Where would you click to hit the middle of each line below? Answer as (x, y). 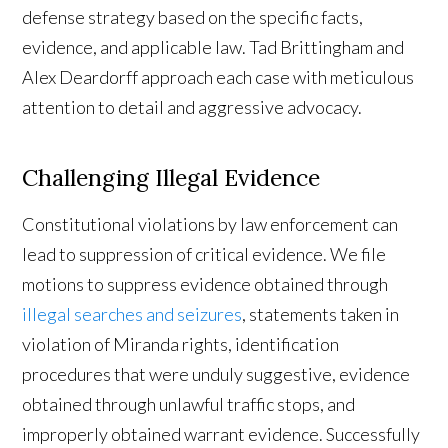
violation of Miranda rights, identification (181, 344)
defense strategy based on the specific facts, (193, 17)
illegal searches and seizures (132, 314)
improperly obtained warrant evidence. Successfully (221, 434)
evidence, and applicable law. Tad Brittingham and (213, 47)
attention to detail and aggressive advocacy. (192, 107)
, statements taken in (321, 314)
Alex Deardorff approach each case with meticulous (218, 77)
